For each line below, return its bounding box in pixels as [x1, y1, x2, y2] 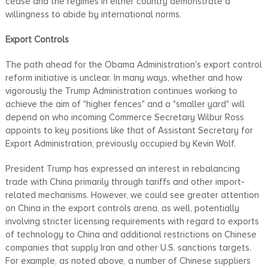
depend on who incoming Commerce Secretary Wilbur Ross [5, 111, 244, 123]
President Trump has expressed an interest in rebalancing [5, 163, 240, 174]
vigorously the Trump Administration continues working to [5, 85, 237, 96]
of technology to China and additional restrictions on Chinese [5, 229, 257, 240]
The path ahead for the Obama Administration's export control [5, 59, 262, 70]
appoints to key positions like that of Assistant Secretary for [5, 124, 253, 136]
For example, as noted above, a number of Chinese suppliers [5, 255, 251, 266]
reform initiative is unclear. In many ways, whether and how [5, 72, 242, 83]
